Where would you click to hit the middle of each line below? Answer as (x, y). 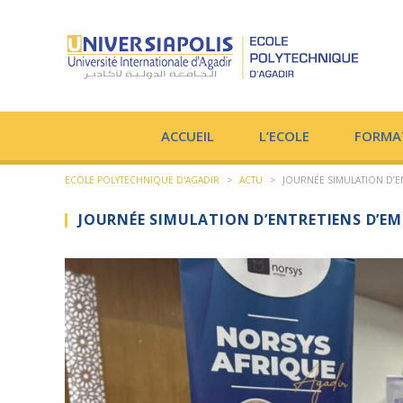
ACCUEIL (188, 136)
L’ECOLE (284, 136)
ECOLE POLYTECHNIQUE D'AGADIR (142, 180)
